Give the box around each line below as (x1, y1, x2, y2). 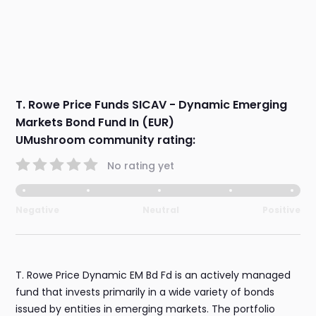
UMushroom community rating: (16, 132, 196, 149)
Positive (262, 204, 300, 217)
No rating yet (107, 158, 175, 173)
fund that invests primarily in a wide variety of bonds (16, 285, 275, 300)
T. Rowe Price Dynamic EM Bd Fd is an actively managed (16, 268, 291, 283)
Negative (16, 204, 60, 217)
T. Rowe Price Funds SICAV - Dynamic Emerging (16, 97, 288, 114)
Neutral (142, 204, 179, 217)
